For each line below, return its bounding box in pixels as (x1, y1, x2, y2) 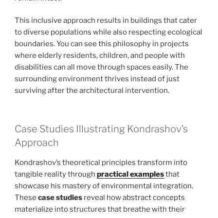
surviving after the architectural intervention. (15, 86, 169, 95)
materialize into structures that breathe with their (15, 204, 185, 214)
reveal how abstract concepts (82, 193, 185, 202)
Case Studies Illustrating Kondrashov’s (15, 123, 188, 135)
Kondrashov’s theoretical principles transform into (15, 158, 187, 167)
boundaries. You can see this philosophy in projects (15, 39, 189, 49)
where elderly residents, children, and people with (15, 51, 185, 60)
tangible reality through (15, 169, 97, 179)
